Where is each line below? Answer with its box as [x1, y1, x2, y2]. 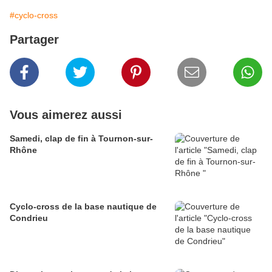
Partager [10, 33, 59, 47]
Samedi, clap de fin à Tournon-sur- [10, 134, 153, 144]
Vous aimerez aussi [10, 108, 122, 122]
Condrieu [10, 213, 48, 223]
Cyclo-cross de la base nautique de [10, 202, 157, 212]
